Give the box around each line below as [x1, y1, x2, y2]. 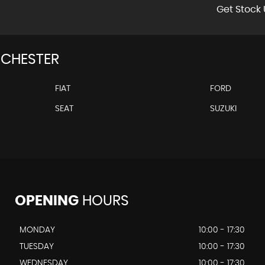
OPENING [14, 193, 79, 208]
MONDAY [19, 225, 55, 234]
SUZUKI [210, 104, 237, 113]
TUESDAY [19, 242, 54, 251]
